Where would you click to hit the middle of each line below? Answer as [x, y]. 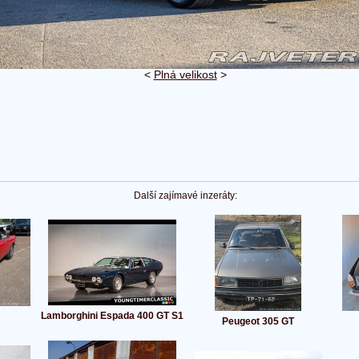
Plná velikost [185, 75]
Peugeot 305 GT [258, 322]
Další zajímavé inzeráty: [185, 196]
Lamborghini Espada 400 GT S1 [112, 316]
